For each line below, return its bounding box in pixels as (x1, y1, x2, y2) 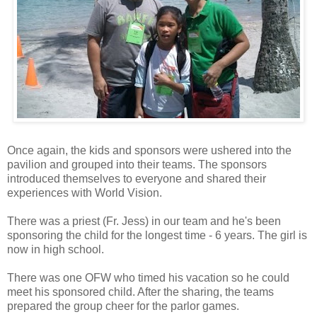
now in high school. (7, 243, 104, 255)
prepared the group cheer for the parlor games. (7, 299, 239, 312)
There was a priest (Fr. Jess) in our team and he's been (7, 214, 281, 227)
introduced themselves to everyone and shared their (7, 172, 266, 185)
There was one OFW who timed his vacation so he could (7, 271, 289, 284)
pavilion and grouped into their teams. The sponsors (7, 158, 267, 171)
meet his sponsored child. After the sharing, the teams (7, 285, 274, 298)
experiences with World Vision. (7, 186, 162, 199)
